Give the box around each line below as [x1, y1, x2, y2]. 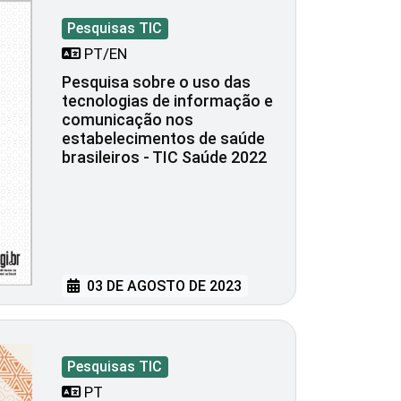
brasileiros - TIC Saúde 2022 [62, 147, 267, 166]
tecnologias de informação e [62, 90, 273, 110]
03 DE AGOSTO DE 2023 [83, 277, 243, 294]
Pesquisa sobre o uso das [62, 72, 251, 91]
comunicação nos [62, 109, 193, 129]
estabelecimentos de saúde [62, 128, 265, 148]
